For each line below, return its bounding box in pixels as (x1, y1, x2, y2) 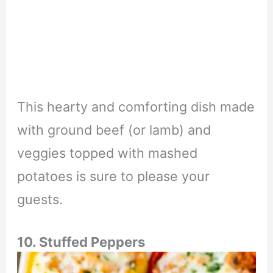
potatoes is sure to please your (16, 168, 210, 185)
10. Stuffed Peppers (16, 233, 145, 250)
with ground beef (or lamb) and (16, 122, 211, 138)
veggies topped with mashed (16, 145, 197, 161)
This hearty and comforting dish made (16, 99, 255, 115)
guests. (16, 191, 63, 208)
